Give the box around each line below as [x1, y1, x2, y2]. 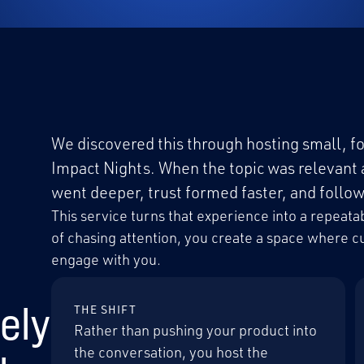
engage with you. [50, 250, 161, 268]
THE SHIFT [73, 302, 136, 316]
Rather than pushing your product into [73, 321, 317, 339]
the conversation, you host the [73, 343, 268, 361]
